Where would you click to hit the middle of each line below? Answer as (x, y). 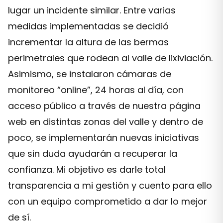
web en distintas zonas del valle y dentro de (106, 122)
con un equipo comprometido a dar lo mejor (108, 201)
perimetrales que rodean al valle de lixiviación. (110, 58)
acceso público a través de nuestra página (104, 106)
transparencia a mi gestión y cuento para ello (110, 185)
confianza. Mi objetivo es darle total (87, 169)
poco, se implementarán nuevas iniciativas (104, 138)
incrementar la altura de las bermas (88, 42)
